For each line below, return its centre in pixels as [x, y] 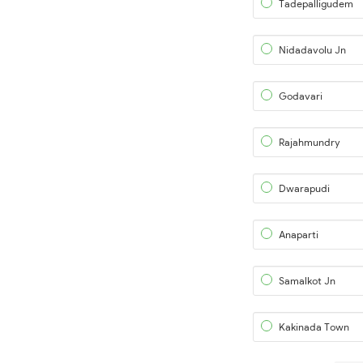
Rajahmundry [310, 142]
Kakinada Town [314, 327]
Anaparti [299, 235]
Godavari [301, 96]
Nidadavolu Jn [312, 50]
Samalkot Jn [307, 281]
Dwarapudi [304, 188]
